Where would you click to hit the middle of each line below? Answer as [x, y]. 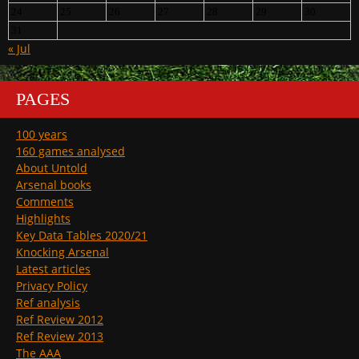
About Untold [52, 168]
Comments [45, 202]
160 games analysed [71, 151]
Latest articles [53, 269]
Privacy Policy [52, 286]
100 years [42, 135]
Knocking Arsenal [63, 252]
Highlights [43, 219]
